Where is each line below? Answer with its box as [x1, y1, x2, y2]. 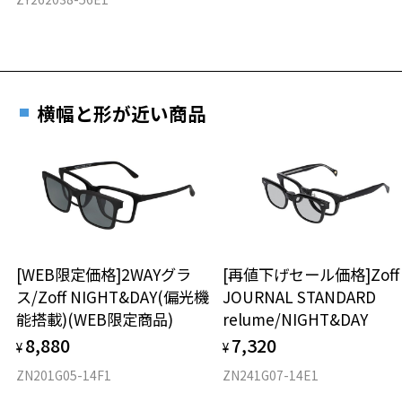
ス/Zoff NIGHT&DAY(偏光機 [16, 285, 210, 309]
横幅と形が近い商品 [36, 100, 206, 127]
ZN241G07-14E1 [223, 366, 319, 385]
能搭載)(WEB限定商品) [16, 308, 174, 331]
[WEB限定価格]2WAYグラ [16, 263, 192, 286]
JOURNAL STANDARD [223, 285, 377, 309]
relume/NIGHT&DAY [223, 308, 369, 331]
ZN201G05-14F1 [16, 366, 112, 385]
